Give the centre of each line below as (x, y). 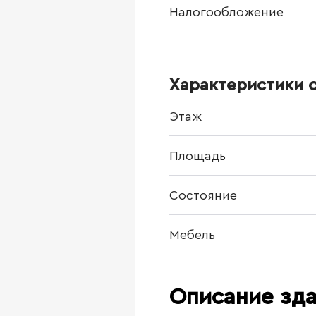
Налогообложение (226, 12)
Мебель (192, 235)
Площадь (197, 156)
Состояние (203, 195)
